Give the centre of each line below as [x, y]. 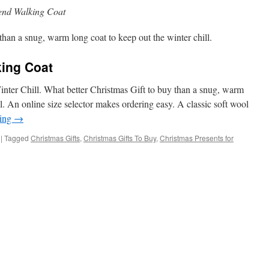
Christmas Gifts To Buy [120, 138]
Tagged [17, 138]
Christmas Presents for [197, 138]
